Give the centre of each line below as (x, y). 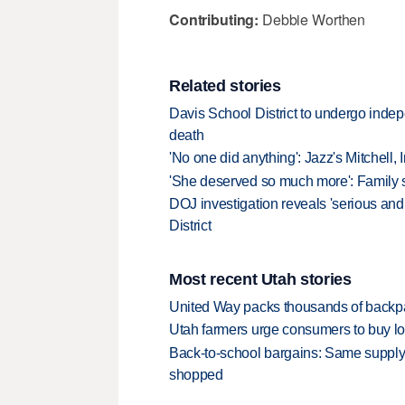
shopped (196, 374)
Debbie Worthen (312, 19)
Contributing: (214, 19)
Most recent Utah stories (260, 280)
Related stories (225, 86)
